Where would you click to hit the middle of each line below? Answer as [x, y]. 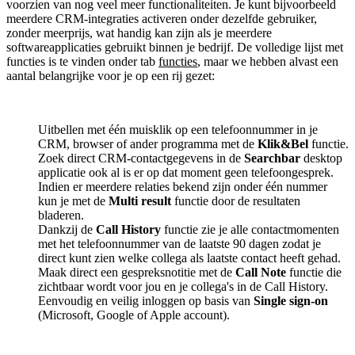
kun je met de [73, 200]
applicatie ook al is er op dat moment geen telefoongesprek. [186, 172]
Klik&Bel [283, 143]
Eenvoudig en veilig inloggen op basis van [146, 300]
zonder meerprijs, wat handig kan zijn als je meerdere [139, 32]
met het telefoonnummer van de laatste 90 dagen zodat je [179, 243]
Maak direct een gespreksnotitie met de [137, 272]
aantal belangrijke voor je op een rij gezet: [111, 75]
